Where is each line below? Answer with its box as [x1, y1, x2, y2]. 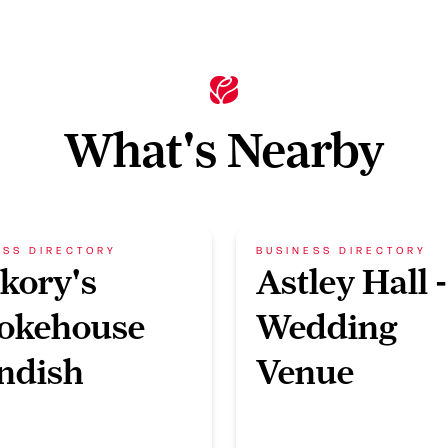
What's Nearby [64, 122, 384, 177]
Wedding [256, 307, 398, 347]
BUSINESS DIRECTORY [256, 243, 427, 256]
